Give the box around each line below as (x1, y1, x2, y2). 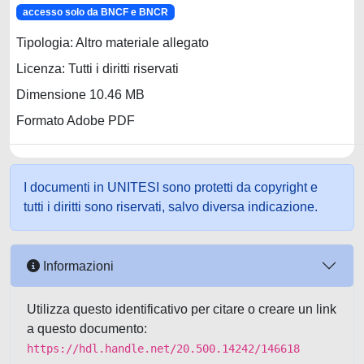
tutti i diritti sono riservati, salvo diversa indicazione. (24, 200, 318, 214)
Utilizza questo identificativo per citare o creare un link (27, 302, 336, 316)
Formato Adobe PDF (16, 114, 135, 128)
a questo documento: (27, 322, 147, 336)
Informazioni (40, 258, 114, 273)
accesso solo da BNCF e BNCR (22, 6, 168, 18)
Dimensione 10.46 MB (16, 88, 145, 102)
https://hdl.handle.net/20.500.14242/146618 (27, 342, 300, 355)
